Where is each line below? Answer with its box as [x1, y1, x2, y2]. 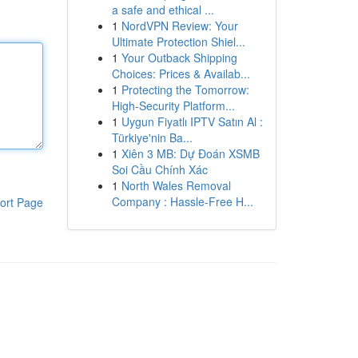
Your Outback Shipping [121, 50, 237, 66]
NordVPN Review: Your [121, 18, 238, 34]
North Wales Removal [121, 177, 231, 193]
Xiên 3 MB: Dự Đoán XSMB [121, 145, 260, 161]
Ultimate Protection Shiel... [111, 34, 245, 50]
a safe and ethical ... [111, 2, 214, 18]
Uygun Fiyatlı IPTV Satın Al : [121, 113, 263, 129]
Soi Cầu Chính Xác [111, 161, 208, 177]
